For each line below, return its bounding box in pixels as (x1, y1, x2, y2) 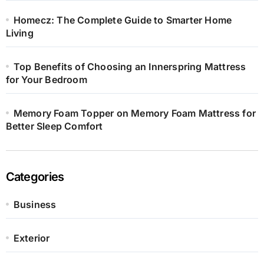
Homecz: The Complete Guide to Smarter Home (13, 14, 232, 27)
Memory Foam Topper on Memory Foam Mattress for (13, 107, 256, 120)
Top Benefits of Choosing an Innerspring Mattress (13, 61, 246, 73)
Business (13, 199, 57, 211)
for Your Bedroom (5, 74, 87, 86)
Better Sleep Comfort (5, 120, 103, 133)
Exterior (13, 232, 50, 245)
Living (5, 27, 34, 39)
